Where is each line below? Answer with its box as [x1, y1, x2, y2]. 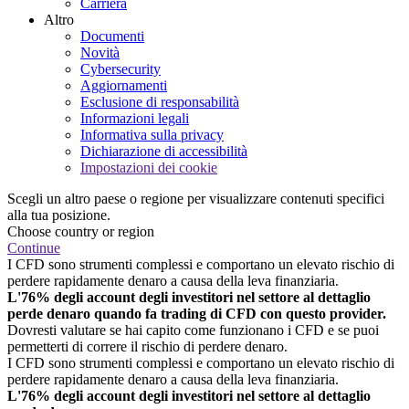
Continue [7, 239, 60, 256]
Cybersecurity [80, 60, 161, 77]
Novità [80, 44, 120, 60]
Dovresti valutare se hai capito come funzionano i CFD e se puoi [7, 321, 379, 338]
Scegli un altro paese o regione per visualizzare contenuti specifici [7, 190, 384, 206]
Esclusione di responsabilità [80, 93, 239, 110]
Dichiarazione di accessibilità [80, 142, 247, 159]
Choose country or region [7, 223, 154, 239]
